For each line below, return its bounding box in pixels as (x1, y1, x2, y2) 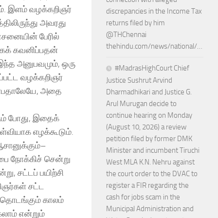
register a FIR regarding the (106, 181, 189, 190)
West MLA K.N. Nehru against (106, 158, 195, 166)
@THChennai (106, 30, 146, 39)
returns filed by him (106, 18, 165, 27)
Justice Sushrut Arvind (106, 76, 172, 85)
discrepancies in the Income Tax (106, 7, 202, 16)
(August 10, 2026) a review (106, 123, 186, 131)
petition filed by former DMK (106, 134, 192, 143)
